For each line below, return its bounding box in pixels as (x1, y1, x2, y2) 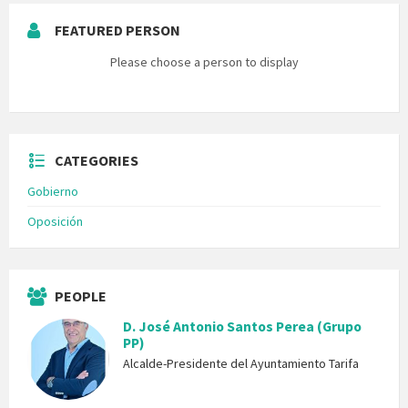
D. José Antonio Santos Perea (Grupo (123, 318, 362, 336)
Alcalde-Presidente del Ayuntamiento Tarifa (123, 355, 359, 372)
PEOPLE (55, 287, 107, 306)
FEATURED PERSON (55, 21, 180, 40)
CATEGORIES (55, 151, 138, 170)
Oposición (27, 213, 83, 230)
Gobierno (27, 183, 78, 200)
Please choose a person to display (109, 54, 299, 71)
